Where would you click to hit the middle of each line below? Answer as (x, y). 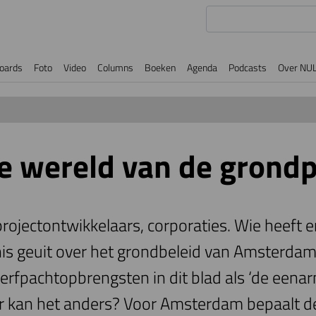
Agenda (202, 67)
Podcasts (248, 67)
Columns (115, 67)
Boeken (160, 67)
